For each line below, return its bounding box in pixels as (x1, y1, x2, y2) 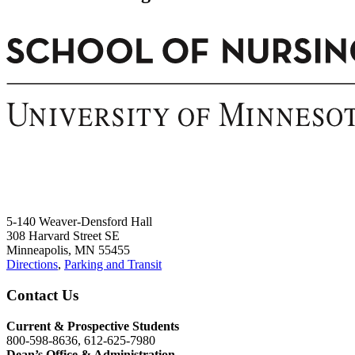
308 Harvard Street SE (6, 229, 120, 243)
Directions (6, 258, 58, 272)
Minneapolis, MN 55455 (6, 243, 130, 258)
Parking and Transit (64, 258, 162, 272)
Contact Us (6, 286, 78, 303)
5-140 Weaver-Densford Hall (6, 215, 152, 229)
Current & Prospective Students (6, 319, 179, 333)
